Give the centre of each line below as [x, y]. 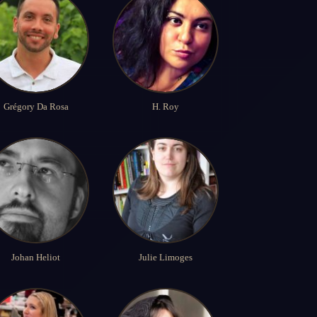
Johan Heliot [36, 257]
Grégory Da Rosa [36, 107]
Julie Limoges [165, 257]
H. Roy [165, 107]
